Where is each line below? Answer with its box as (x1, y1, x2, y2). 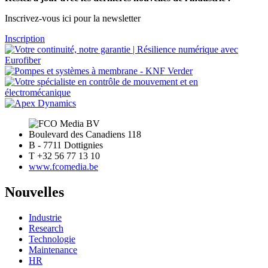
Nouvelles (5, 184, 64, 200)
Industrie (29, 212, 62, 223)
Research (29, 223, 63, 233)
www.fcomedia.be (29, 161, 98, 172)
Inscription (5, 33, 45, 44)
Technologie (29, 233, 75, 244)
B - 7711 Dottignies (29, 139, 103, 150)
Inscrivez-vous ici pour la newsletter (5, 13, 141, 23)
